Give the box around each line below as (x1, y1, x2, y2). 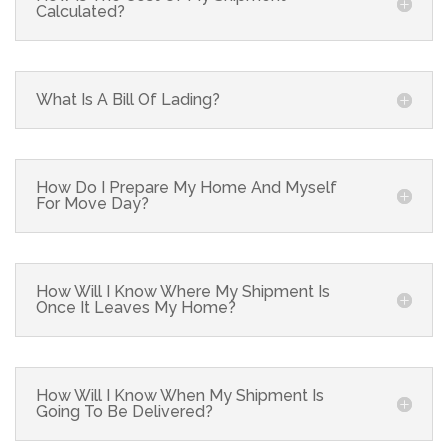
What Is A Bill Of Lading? (36, 89, 220, 109)
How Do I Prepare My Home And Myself (36, 177, 337, 197)
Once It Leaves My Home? (36, 297, 236, 317)
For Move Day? (36, 193, 149, 213)
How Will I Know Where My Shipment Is (36, 281, 330, 301)
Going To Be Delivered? (36, 401, 213, 421)
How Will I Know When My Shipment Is (36, 385, 324, 405)
